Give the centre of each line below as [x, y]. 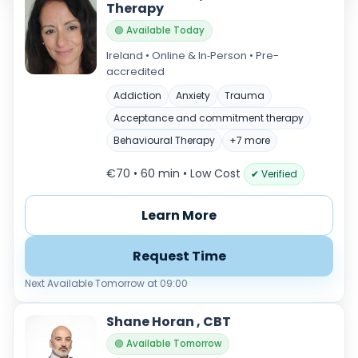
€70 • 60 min [145, 173]
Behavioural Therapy [164, 140]
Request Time [179, 256]
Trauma [245, 95]
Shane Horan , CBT [169, 322]
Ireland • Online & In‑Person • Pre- [193, 56]
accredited [135, 72]
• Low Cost [212, 173]
